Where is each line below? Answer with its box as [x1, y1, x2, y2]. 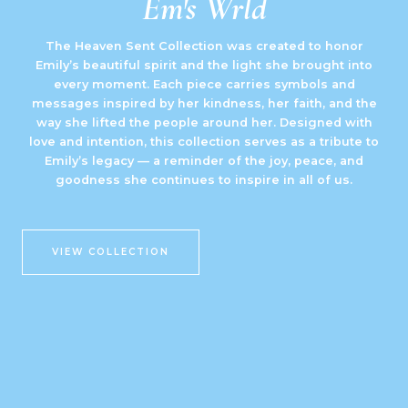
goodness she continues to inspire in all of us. [56, 173, 352, 187]
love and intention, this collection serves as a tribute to [29, 135, 379, 148]
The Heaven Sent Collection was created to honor [45, 39, 363, 53]
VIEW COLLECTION [52, 246, 169, 259]
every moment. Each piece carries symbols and [53, 77, 355, 91]
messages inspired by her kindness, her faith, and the [31, 97, 377, 110]
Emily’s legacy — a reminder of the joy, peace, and [45, 154, 363, 168]
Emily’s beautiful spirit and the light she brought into [36, 58, 372, 72]
